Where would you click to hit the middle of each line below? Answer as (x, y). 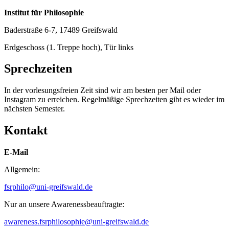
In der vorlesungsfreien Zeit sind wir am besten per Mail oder (102, 90)
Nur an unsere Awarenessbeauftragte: (64, 204)
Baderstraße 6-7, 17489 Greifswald (61, 30)
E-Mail (16, 152)
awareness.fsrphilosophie (44, 222)
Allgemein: (22, 170)
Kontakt (26, 131)
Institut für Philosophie (44, 12)
